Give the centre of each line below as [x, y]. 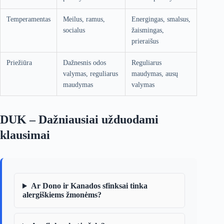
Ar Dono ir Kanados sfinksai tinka [89, 186]
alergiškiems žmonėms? [62, 195]
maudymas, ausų [155, 74]
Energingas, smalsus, [161, 19]
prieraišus [145, 41]
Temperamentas [28, 19]
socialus [74, 30]
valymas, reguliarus [90, 74]
